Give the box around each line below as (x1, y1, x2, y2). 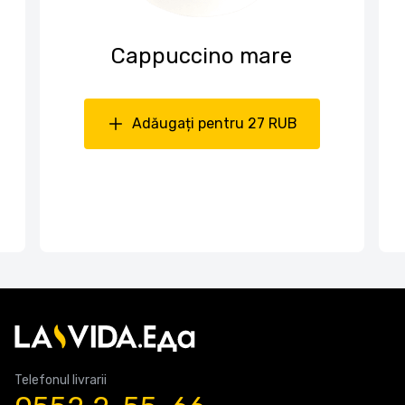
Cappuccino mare (111, 43, 293, 70)
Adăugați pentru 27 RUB (131, 115, 297, 133)
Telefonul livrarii (14, 372, 107, 388)
